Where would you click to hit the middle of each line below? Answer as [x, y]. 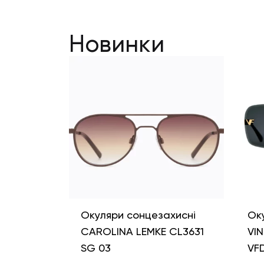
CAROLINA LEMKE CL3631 [142, 232]
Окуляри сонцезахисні [138, 215]
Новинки [117, 44]
